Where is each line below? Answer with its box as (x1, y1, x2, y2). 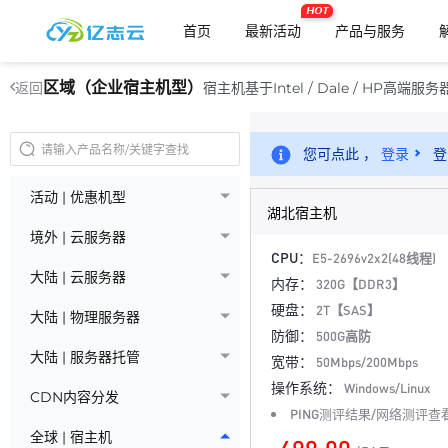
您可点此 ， (303, 145, 381, 163)
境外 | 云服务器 (30, 228, 126, 246)
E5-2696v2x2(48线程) (312, 249, 436, 266)
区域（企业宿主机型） (43, 77, 203, 97)
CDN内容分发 (30, 388, 119, 406)
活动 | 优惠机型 (30, 188, 126, 206)
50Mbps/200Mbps (316, 353, 418, 370)
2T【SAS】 (316, 301, 380, 318)
